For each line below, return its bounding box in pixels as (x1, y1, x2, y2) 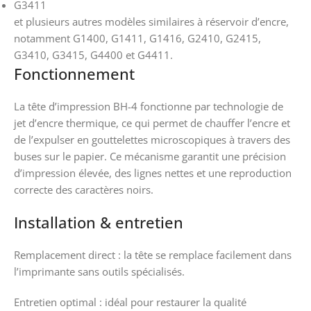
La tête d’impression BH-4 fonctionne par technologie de (14, 99, 283, 113)
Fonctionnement (14, 62, 135, 84)
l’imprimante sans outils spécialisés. (14, 264, 185, 278)
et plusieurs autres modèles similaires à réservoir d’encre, (14, 14, 289, 28)
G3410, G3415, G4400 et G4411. (14, 47, 173, 62)
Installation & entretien (14, 211, 183, 233)
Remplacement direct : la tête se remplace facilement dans (14, 247, 292, 262)
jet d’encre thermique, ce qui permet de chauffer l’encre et (14, 115, 290, 130)
